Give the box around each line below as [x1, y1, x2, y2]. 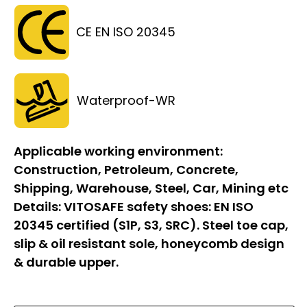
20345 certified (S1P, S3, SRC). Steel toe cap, [14, 216, 288, 234]
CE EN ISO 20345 [76, 23, 175, 40]
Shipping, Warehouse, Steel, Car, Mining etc [14, 179, 288, 197]
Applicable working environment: [14, 142, 223, 160]
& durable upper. [14, 253, 119, 271]
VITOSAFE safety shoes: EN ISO [64, 197, 254, 215]
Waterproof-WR [77, 91, 175, 109]
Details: [14, 197, 64, 215]
